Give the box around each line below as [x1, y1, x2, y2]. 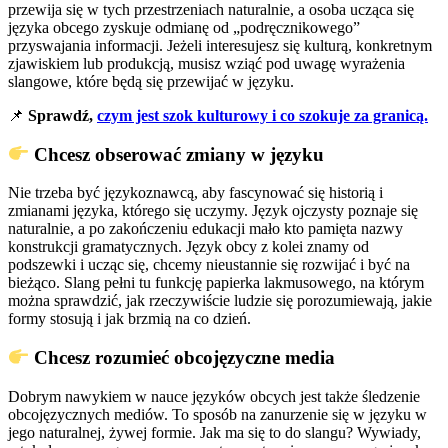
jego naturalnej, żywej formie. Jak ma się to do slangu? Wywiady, [8, 423, 421, 441]
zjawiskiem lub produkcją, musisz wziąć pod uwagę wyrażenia [8, 54, 405, 72]
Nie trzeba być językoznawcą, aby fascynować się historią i [8, 184, 383, 202]
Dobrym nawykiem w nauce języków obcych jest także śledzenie [8, 387, 420, 405]
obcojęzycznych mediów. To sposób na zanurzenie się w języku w [8, 405, 427, 423]
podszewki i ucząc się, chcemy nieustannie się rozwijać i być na [8, 256, 410, 274]
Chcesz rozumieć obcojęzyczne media [29, 346, 336, 368]
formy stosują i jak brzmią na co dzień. [8, 310, 255, 328]
